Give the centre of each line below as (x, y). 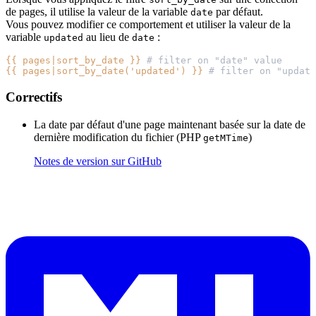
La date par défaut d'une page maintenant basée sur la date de (170, 124)
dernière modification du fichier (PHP (119, 137)
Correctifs (34, 97)
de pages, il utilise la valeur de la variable (98, 12)
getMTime (226, 138)
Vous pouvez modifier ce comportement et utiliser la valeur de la (148, 25)
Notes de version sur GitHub (98, 161)
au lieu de (108, 37)
